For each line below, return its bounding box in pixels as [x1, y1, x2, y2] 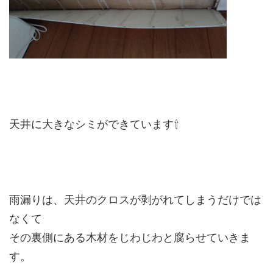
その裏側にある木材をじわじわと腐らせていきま [9, 231, 250, 244]
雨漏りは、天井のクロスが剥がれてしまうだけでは [9, 193, 261, 206]
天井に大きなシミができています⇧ [9, 118, 179, 130]
